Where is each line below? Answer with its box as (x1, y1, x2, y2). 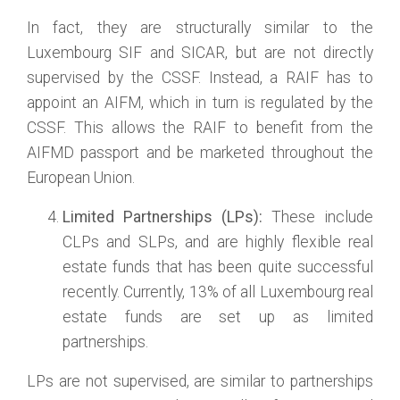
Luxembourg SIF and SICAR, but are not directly (27, 44, 373, 62)
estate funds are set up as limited (62, 308, 373, 326)
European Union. (27, 169, 135, 187)
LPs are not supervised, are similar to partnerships (27, 372, 373, 390)
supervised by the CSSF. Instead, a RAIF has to (27, 69, 373, 87)
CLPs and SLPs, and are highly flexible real (62, 233, 373, 251)
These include (262, 208, 373, 226)
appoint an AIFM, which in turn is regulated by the (27, 94, 373, 112)
